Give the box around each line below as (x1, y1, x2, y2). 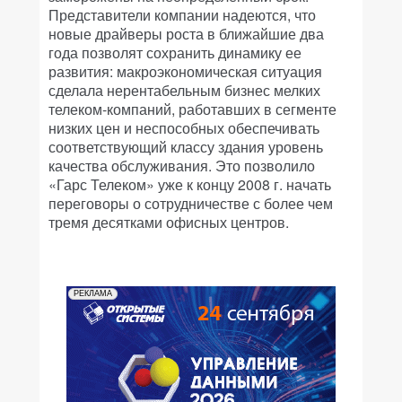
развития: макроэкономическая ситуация (48, 61, 322, 82)
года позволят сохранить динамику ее (48, 42, 301, 63)
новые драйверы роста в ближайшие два (48, 23, 324, 44)
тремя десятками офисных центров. (48, 212, 289, 232)
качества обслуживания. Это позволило (48, 155, 315, 176)
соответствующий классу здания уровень (48, 136, 323, 157)
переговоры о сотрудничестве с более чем (48, 193, 333, 214)
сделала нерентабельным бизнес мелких (48, 80, 320, 100)
